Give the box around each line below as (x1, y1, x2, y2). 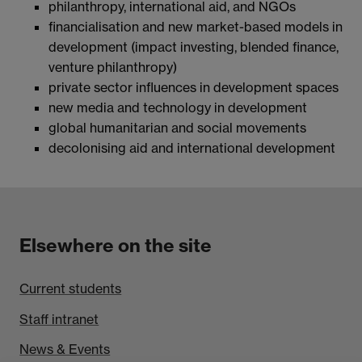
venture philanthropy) (48, 59, 177, 76)
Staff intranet (19, 310, 99, 327)
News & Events (19, 341, 111, 358)
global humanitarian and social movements (48, 120, 306, 137)
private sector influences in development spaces (48, 79, 339, 96)
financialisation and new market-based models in (48, 19, 343, 36)
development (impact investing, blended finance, (48, 39, 339, 56)
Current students (19, 280, 122, 297)
